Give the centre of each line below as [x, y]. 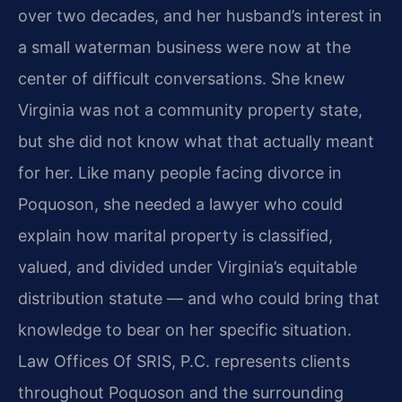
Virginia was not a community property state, [190, 110]
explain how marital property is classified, [175, 236]
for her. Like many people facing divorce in [180, 173]
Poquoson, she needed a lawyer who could [180, 205]
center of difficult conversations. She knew [182, 79]
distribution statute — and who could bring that [199, 299]
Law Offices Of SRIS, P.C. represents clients [184, 362]
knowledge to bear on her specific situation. [185, 330]
